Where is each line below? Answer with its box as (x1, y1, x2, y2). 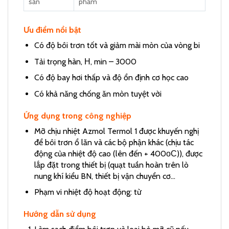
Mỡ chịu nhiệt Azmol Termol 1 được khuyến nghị (34, 126, 199, 136)
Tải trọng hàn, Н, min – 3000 (34, 56, 136, 66)
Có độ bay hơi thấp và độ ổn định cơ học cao (34, 73, 189, 83)
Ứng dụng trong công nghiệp (24, 110, 131, 121)
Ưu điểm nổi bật (24, 25, 81, 35)
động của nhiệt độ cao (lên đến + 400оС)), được (34, 148, 202, 158)
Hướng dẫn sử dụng (24, 209, 96, 219)
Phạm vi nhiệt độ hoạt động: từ (34, 187, 141, 197)
